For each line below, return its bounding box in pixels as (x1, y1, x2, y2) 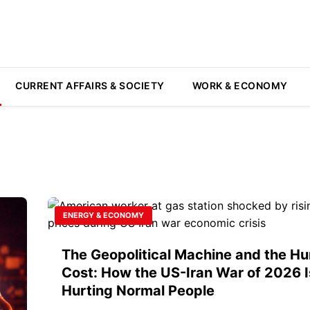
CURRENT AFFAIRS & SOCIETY (15, 80, 165, 91)
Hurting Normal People (62, 282, 215, 299)
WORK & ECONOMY (192, 80, 288, 91)
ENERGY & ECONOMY (63, 210, 144, 220)
